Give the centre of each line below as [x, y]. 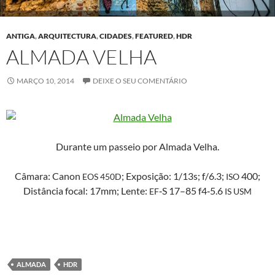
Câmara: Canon [48, 176]
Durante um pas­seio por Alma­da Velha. [137, 146]
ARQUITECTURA [67, 36]
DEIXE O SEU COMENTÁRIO [140, 80]
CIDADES [116, 36]
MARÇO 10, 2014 [45, 80]
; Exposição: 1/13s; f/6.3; [174, 176]
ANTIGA [21, 36]
